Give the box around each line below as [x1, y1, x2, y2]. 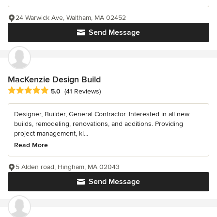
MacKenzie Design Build [8, 74, 101, 85]
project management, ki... [14, 129, 88, 138]
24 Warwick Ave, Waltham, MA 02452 [15, 13, 126, 22]
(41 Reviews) [64, 87, 101, 95]
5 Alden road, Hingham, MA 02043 [15, 162, 120, 171]
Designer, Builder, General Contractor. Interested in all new [14, 109, 189, 118]
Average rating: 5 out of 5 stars [7, 85, 111, 95]
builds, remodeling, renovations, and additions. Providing [14, 119, 183, 128]
